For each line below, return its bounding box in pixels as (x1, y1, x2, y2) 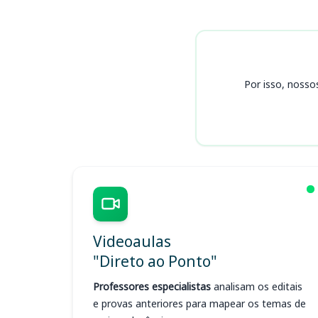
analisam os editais (211, 280, 302, 293)
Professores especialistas (93, 280, 211, 293)
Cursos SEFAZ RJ (72, 12, 211, 38)
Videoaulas (93, 231, 171, 251)
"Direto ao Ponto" (93, 251, 217, 271)
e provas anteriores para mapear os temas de (93, 297, 306, 310)
